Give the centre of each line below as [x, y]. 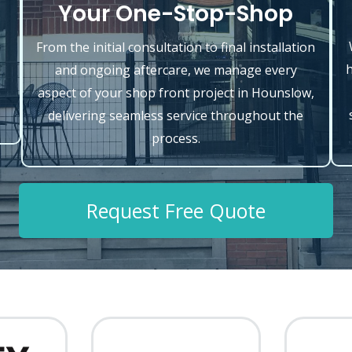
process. [176, 138]
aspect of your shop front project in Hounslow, [176, 93]
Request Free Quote [176, 211]
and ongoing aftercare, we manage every [176, 70]
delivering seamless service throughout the [176, 115]
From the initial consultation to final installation [176, 47]
